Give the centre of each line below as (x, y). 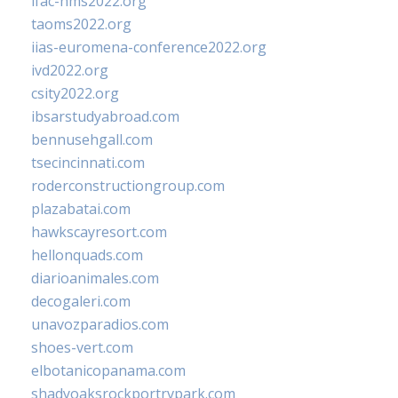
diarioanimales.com (95, 279)
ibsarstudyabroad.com (105, 117)
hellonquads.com (87, 255)
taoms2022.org (81, 24)
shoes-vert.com (82, 348)
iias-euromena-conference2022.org (149, 48)
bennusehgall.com (92, 140)
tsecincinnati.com (88, 163)
